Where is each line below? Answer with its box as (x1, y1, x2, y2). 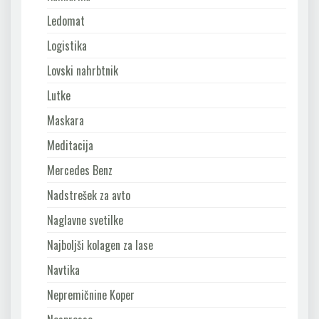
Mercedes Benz (47, 161, 113, 179)
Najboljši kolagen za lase (47, 236, 153, 253)
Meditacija (47, 136, 93, 154)
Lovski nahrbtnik (47, 61, 118, 79)
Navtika (47, 261, 80, 278)
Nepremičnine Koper (47, 286, 135, 303)
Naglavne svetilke (47, 211, 123, 229)
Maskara (47, 111, 84, 129)
